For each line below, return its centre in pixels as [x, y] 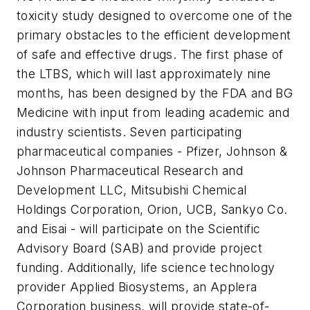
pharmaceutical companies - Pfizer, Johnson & [152, 151]
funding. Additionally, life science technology [146, 267]
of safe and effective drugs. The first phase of [150, 54]
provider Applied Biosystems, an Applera [137, 287]
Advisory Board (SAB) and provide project [139, 248]
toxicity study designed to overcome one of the [155, 16]
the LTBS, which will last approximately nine [144, 74]
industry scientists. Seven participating [129, 132]
